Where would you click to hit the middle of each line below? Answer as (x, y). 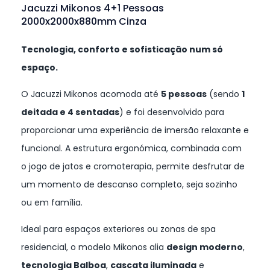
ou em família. (52, 203)
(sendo (224, 94)
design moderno (205, 247)
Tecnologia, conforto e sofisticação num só (122, 50)
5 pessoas (184, 94)
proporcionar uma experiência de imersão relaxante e (135, 130)
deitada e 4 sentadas (70, 112)
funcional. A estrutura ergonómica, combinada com (131, 149)
